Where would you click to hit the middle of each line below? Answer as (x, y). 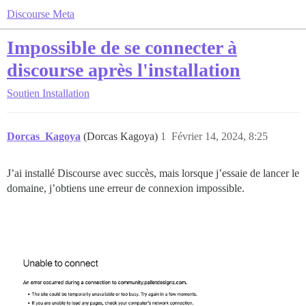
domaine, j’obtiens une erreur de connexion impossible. (126, 188)
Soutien (23, 93)
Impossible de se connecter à (122, 47)
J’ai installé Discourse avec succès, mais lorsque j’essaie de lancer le (153, 173)
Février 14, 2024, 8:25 (220, 136)
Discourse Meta (41, 14)
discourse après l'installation (124, 70)
